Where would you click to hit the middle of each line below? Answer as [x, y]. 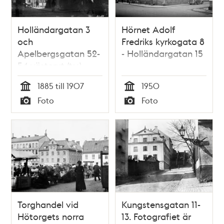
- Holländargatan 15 [162, 53]
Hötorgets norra [51, 216]
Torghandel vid [48, 204]
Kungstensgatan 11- [161, 204]
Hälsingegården [50, 77]
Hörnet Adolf [148, 29]
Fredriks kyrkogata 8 [163, 41]
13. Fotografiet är [156, 216]
